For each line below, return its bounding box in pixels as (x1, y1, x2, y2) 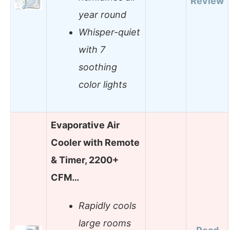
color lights (79, 79, 127, 90)
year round (79, 9, 126, 21)
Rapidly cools (79, 200, 136, 212)
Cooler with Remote (51, 137, 140, 148)
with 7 (79, 44, 105, 55)
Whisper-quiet (79, 27, 140, 38)
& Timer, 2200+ (51, 154, 119, 165)
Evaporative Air (51, 119, 120, 130)
